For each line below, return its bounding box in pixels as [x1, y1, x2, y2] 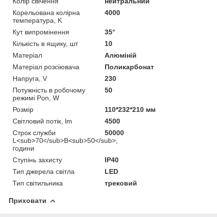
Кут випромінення [13, 28, 69, 36]
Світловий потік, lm [13, 117, 72, 125]
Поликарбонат [105, 62, 155, 71]
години [13, 144, 34, 152]
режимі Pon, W [13, 93, 59, 102]
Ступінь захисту [13, 155, 62, 164]
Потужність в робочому [13, 86, 85, 94]
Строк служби [13, 128, 56, 137]
